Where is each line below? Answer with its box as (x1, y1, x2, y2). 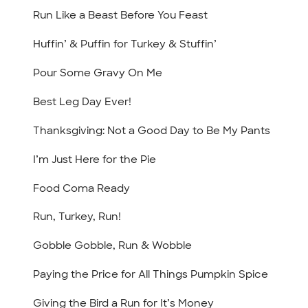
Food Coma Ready (33, 181, 131, 195)
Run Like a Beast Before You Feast (33, 8, 208, 23)
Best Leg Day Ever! (33, 94, 132, 109)
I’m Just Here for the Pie (33, 152, 157, 166)
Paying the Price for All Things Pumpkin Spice (33, 267, 269, 282)
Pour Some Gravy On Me (33, 66, 163, 80)
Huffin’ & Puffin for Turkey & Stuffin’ (33, 37, 217, 52)
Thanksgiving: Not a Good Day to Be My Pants (33, 123, 271, 137)
